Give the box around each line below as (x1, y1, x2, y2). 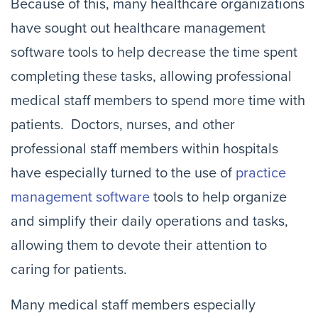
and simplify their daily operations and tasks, (11, 213, 288, 230)
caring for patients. (11, 261, 127, 278)
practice (236, 165, 286, 182)
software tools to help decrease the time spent (11, 44, 297, 61)
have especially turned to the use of (11, 165, 236, 182)
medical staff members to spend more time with (11, 92, 305, 109)
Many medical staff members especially (11, 297, 256, 314)
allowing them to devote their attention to (11, 237, 267, 254)
